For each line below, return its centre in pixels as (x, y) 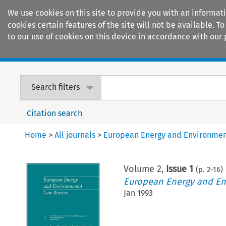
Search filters (56, 87)
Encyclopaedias (186, 51)
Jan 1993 (138, 193)
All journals (75, 135)
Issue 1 (179, 169)
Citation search (55, 113)
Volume (140, 169)
